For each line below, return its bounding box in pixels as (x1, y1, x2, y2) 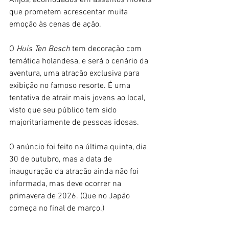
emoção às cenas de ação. (9, 19, 103, 30)
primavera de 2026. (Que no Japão (9, 191, 132, 202)
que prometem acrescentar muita (9, 7, 130, 18)
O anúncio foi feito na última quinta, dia (9, 142, 149, 153)
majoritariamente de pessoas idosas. (9, 118, 141, 128)
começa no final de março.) (9, 203, 104, 214)
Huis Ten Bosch (16, 44, 72, 55)
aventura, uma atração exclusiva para (9, 68, 142, 79)
